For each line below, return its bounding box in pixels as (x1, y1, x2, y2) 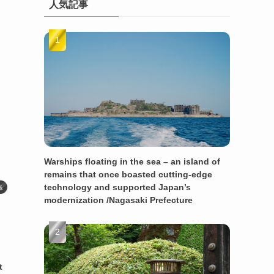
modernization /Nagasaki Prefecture (44, 194, 193, 205)
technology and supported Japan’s (44, 182, 191, 192)
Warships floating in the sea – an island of (44, 156, 220, 166)
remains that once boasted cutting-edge (44, 169, 212, 179)
